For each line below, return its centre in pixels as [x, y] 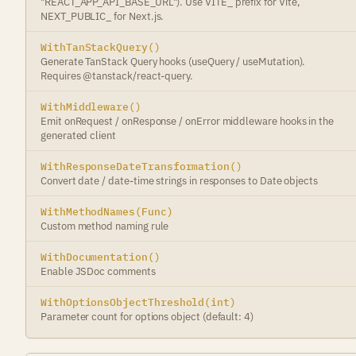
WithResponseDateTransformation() [141, 166]
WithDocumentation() [101, 257]
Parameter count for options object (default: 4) [147, 316]
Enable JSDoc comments [98, 271]
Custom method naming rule [105, 226]
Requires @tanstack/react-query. [117, 75]
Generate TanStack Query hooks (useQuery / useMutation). [173, 61]
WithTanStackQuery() [101, 47]
